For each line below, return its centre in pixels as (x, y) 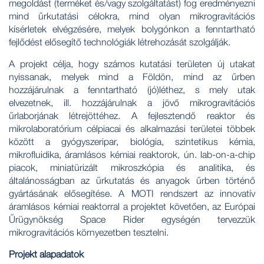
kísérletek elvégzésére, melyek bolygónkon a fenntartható (132, 29)
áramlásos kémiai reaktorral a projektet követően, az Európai (132, 207)
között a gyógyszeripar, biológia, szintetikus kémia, (132, 142)
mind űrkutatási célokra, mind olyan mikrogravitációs (132, 16)
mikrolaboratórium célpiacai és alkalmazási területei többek (132, 129)
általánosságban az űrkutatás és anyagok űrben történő (132, 181)
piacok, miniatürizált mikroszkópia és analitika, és (132, 168)
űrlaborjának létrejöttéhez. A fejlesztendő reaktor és (132, 116)
